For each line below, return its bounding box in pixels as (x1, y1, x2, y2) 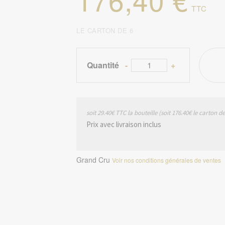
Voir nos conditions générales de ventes (112, 156, 221, 164)
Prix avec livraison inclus (86, 120, 161, 129)
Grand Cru (76, 155, 112, 165)
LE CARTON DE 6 (76, 26, 133, 35)
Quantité (87, 59, 120, 71)
